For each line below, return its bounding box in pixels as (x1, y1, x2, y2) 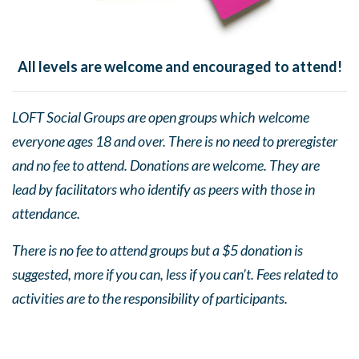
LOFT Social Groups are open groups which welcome (12, 108, 309, 126)
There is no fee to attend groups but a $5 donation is (12, 241, 303, 259)
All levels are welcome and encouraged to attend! (17, 58, 342, 75)
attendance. (12, 204, 80, 222)
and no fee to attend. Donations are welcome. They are (12, 156, 320, 174)
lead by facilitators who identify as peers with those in (12, 180, 315, 198)
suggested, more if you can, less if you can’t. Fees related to (12, 265, 338, 283)
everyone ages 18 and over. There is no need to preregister (12, 132, 337, 150)
